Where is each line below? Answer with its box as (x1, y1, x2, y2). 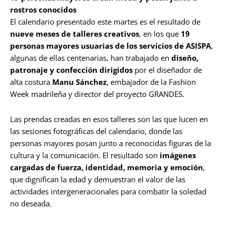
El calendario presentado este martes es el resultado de (10, 17, 200, 27)
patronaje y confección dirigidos (10, 65, 133, 75)
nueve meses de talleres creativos (10, 29, 139, 39)
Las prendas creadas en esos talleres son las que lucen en (10, 114, 208, 125)
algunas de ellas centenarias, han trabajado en (10, 53, 171, 63)
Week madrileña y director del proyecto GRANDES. (10, 89, 184, 99)
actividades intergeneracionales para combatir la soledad (10, 186, 206, 197)
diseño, (171, 53, 198, 63)
